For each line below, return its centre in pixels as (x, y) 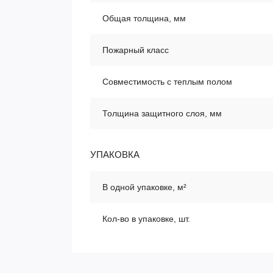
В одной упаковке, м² (144, 187)
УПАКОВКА (115, 154)
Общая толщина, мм (144, 18)
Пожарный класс (136, 50)
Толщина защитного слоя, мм (162, 113)
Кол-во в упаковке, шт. (146, 219)
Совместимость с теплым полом (167, 82)
